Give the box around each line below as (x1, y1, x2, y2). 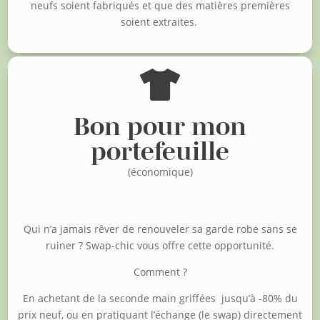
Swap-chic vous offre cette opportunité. (86, 239, 274, 253)
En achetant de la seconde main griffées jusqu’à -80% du (22, 291, 298, 306)
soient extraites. (120, 15, 200, 29)
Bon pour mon (74, 112, 246, 141)
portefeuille (91, 137, 229, 166)
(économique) (127, 165, 193, 179)
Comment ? (133, 265, 187, 279)
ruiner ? (46, 239, 86, 253)
